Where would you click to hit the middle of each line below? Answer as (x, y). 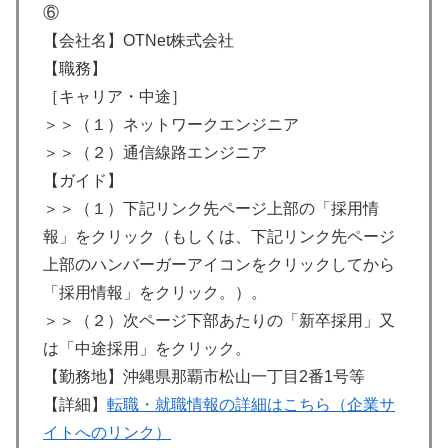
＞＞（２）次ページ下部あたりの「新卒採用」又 (219, 320)
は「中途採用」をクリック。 (147, 348)
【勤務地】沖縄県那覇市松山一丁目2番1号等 (204, 376)
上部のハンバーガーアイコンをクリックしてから (219, 264)
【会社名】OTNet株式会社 (138, 40)
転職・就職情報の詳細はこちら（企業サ (251, 404)
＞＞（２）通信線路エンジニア (155, 152)
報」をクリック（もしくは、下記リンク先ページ (219, 236)
